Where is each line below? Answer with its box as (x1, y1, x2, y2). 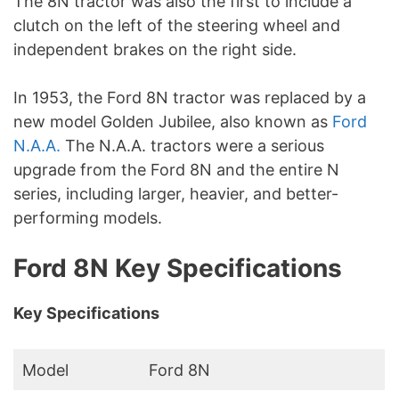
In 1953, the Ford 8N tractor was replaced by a (13, 88, 366, 108)
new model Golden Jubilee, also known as (13, 112, 332, 132)
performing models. (13, 208, 162, 228)
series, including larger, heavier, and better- (13, 184, 338, 204)
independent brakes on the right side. (13, 40, 297, 60)
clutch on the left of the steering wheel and (13, 16, 340, 36)
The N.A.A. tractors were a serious (61, 136, 324, 156)
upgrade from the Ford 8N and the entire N (13, 160, 339, 180)
